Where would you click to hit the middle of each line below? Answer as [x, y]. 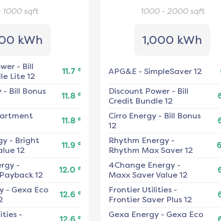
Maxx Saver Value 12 [148, 175]
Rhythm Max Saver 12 [150, 150]
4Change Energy [142, 165]
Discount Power [139, 91]
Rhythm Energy [139, 141]
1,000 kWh [172, 40]
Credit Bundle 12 [140, 101]
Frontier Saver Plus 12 [150, 200]
